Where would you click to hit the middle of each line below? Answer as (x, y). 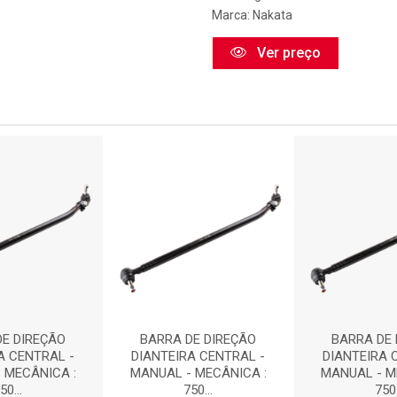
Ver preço (287, 53)
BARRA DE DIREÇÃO (198, 339)
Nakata (272, 15)
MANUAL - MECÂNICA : (198, 373)
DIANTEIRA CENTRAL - (198, 356)
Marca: (232, 15)
